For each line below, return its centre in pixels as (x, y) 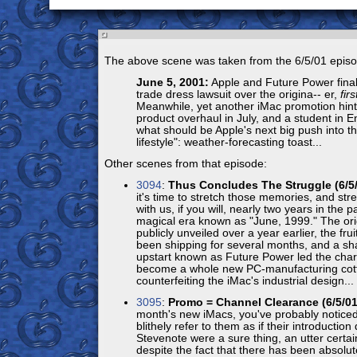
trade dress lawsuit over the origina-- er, (238, 94)
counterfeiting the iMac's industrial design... (245, 281)
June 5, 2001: (172, 82)
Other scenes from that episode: (185, 164)
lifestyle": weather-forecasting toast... (229, 142)
